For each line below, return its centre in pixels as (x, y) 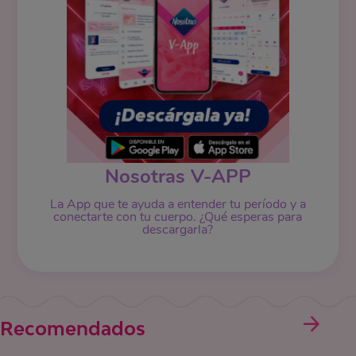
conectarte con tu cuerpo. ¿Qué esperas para (178, 217)
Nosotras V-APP (178, 176)
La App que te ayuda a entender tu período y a (178, 204)
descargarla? (178, 230)
